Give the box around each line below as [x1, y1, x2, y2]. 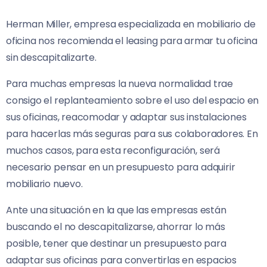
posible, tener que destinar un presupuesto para [6, 236, 226, 250]
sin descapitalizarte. [6, 50, 97, 64]
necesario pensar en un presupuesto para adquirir [6, 160, 235, 174]
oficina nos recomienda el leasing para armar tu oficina [6, 33, 257, 48]
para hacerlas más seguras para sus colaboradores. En [6, 126, 258, 141]
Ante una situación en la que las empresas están [6, 203, 226, 217]
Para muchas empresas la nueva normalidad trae [6, 76, 233, 91]
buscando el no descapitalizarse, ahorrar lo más [6, 219, 225, 234]
